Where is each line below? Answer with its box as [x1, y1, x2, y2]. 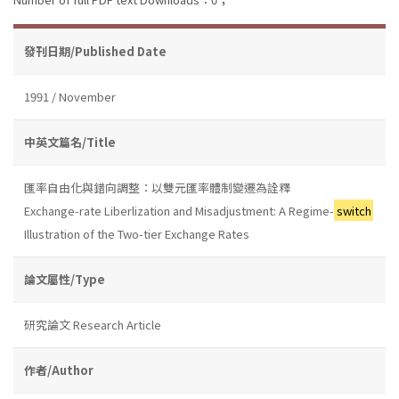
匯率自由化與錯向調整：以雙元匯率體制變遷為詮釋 [24, 178, 290, 196]
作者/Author [24, 361, 94, 379]
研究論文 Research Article [24, 315, 161, 333]
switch [336, 201, 371, 219]
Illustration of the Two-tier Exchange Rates [24, 224, 249, 242]
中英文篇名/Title [24, 133, 116, 151]
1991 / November [24, 87, 116, 105]
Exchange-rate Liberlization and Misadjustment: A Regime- [24, 201, 334, 219]
